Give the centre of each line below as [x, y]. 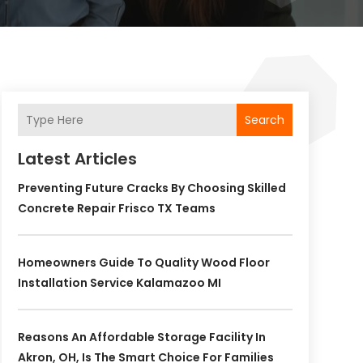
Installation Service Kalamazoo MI [119, 283]
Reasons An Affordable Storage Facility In [141, 337]
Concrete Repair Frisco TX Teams [116, 209]
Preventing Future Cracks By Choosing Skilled [152, 188]
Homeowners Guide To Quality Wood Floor [143, 263]
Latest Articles [77, 159]
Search [264, 120]
